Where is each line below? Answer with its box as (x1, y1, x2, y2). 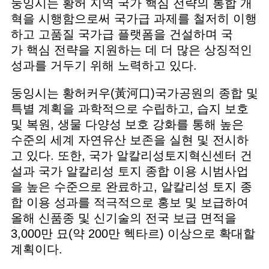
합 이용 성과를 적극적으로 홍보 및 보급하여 (10, 196, 249, 210)
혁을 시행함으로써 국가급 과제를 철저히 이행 (10, 11, 257, 25)
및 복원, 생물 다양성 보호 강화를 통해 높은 (10, 118, 244, 131)
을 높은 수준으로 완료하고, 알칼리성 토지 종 (10, 180, 252, 194)
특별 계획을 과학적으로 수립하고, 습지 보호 (10, 102, 249, 116)
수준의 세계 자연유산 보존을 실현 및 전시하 (10, 133, 249, 147)
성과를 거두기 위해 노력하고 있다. (10, 58, 204, 72)
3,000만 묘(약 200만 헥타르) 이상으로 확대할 (10, 227, 255, 241)
